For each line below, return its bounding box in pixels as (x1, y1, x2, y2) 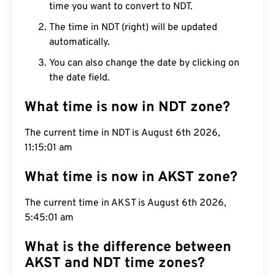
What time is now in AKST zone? (25, 169, 238, 187)
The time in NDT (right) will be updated (49, 21, 217, 34)
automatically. (49, 36, 110, 48)
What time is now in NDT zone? (25, 99, 230, 117)
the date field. (49, 72, 110, 84)
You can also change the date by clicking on (49, 57, 239, 69)
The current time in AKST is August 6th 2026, (25, 197, 227, 209)
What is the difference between (25, 239, 231, 257)
